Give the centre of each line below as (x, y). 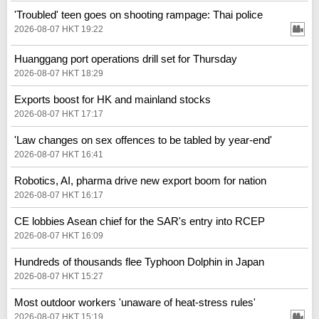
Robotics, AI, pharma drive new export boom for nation (140, 180)
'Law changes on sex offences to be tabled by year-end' (143, 140)
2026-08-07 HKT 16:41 (59, 154)
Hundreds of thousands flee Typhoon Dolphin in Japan (139, 261)
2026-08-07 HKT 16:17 (59, 195)
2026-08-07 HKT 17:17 (59, 114)
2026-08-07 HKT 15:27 (59, 276)
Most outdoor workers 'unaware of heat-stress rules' (135, 302)
